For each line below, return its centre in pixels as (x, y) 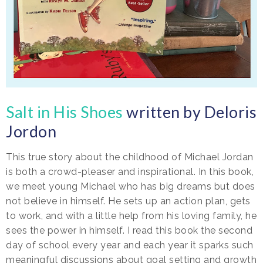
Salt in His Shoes (65, 112)
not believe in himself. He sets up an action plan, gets (128, 201)
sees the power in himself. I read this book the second (129, 230)
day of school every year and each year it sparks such (130, 245)
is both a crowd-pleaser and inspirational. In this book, (130, 171)
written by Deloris (190, 112)
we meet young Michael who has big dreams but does (131, 186)
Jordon (31, 131)
